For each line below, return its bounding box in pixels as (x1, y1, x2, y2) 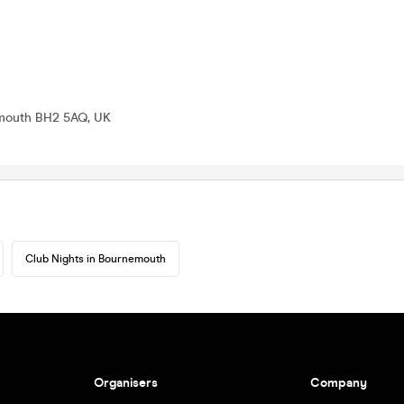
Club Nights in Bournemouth (25, 252, 166, 265)
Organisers (93, 375, 158, 390)
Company (310, 375, 368, 390)
